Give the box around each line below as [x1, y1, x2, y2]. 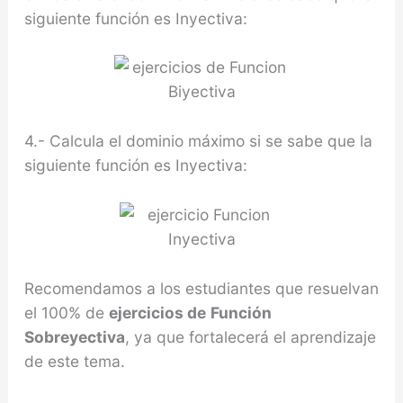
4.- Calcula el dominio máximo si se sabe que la [23, 131, 372, 151]
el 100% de [23, 302, 109, 322]
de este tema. [23, 351, 125, 371]
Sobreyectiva [23, 327, 125, 346]
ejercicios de [108, 302, 206, 322]
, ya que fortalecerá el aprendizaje [124, 327, 376, 346]
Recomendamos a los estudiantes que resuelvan [23, 278, 379, 298]
